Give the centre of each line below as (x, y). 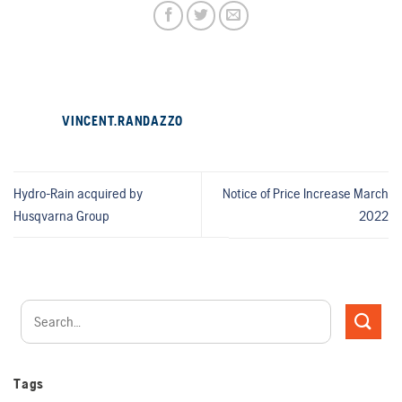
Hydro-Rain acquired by (78, 194)
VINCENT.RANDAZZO (122, 120)
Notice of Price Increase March (306, 194)
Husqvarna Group (61, 216)
